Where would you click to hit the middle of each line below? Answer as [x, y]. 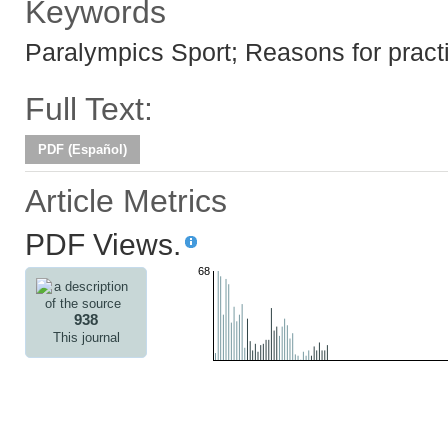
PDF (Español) [82, 149]
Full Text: [89, 108]
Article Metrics [126, 201]
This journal [86, 338]
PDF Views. [103, 244]
